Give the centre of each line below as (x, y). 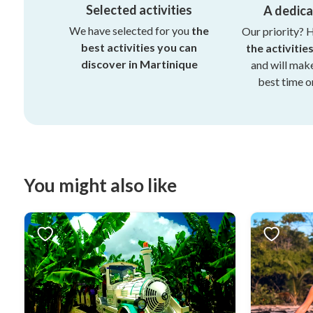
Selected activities (139, 10)
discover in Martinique (139, 64)
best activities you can (139, 48)
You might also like (100, 185)
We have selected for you (131, 31)
